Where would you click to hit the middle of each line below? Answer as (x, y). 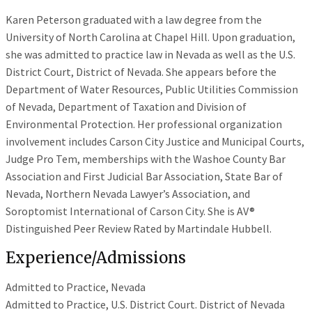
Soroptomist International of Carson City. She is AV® (130, 211)
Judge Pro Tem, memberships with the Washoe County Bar (146, 159)
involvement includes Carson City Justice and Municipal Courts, (155, 141)
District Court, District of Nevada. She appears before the (141, 72)
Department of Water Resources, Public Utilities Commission (152, 89)
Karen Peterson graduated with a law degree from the (134, 19)
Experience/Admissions (96, 258)
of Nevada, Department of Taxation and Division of (126, 107)
